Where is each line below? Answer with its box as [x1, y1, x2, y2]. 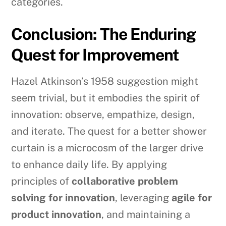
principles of [11, 175, 72, 187]
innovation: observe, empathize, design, [11, 108, 195, 121]
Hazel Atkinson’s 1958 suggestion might [11, 75, 199, 87]
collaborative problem [72, 175, 179, 187]
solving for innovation [11, 191, 116, 204]
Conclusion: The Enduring [11, 24, 196, 43]
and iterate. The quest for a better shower [11, 125, 207, 137]
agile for [172, 191, 212, 204]
